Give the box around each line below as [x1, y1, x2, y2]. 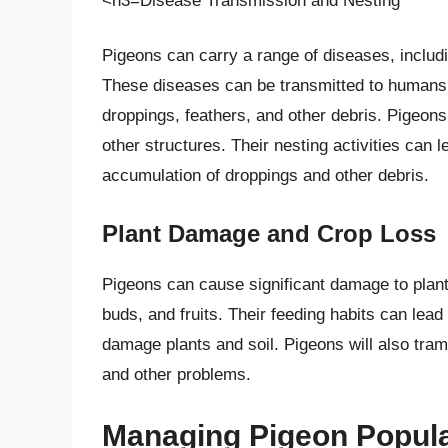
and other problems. [102, 364, 251, 384]
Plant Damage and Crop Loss [102, 219, 436, 247]
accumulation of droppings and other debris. [102, 166, 429, 186]
